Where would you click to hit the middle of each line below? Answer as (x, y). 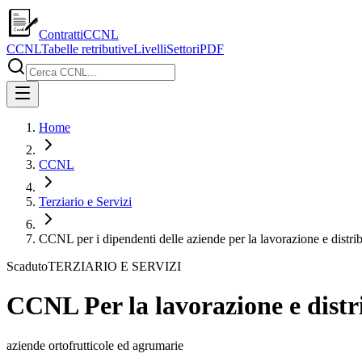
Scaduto (27, 266)
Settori (183, 49)
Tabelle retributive (87, 49)
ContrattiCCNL (79, 34)
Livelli (150, 49)
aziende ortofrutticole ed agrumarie (95, 345)
